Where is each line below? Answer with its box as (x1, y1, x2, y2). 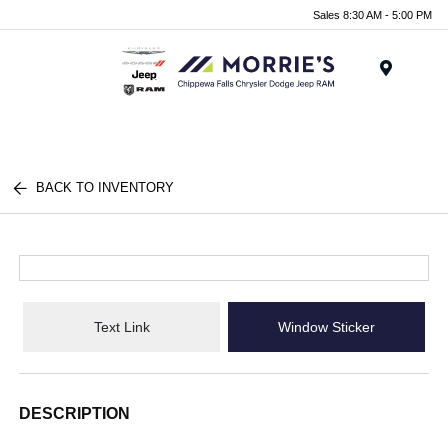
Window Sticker (277, 318, 375, 335)
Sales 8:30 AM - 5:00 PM (313, 8, 432, 21)
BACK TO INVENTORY (36, 180, 175, 195)
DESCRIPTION (19, 405, 131, 422)
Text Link (93, 318, 150, 335)
